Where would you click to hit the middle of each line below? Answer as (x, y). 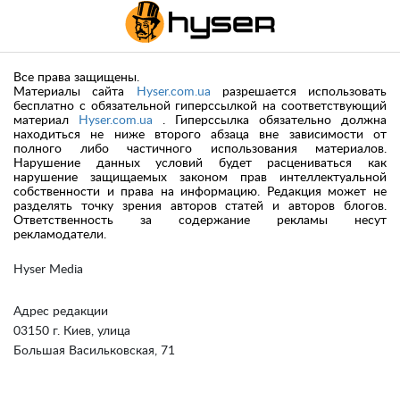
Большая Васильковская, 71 (94, 350)
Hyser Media (48, 269)
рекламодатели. (60, 234)
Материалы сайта (75, 92)
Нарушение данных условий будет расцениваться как (200, 163)
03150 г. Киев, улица (72, 331)
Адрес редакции (61, 311)
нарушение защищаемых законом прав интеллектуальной (200, 177)
